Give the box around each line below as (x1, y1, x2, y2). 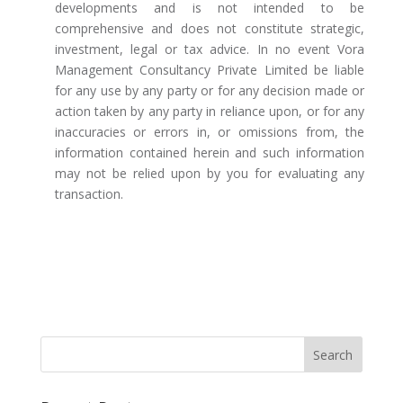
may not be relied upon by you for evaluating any (54, 165, 365, 183)
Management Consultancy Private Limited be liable (54, 61, 365, 79)
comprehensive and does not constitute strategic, (54, 20, 365, 38)
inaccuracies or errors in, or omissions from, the (54, 123, 365, 141)
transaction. (54, 185, 123, 203)
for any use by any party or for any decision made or (54, 82, 365, 100)
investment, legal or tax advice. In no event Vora (54, 40, 365, 58)
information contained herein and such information (54, 144, 365, 162)
